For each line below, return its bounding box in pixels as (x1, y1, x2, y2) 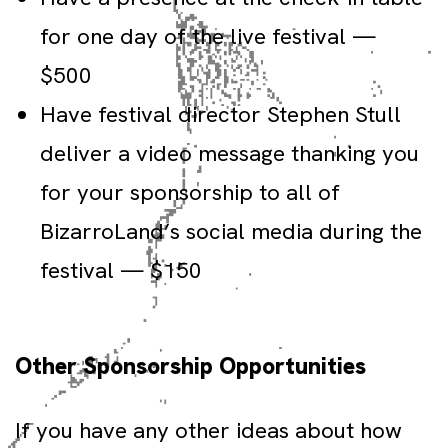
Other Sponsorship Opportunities (15, 351, 366, 381)
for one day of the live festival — (40, 21, 376, 51)
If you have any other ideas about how (15, 415, 402, 445)
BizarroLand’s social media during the (40, 216, 422, 246)
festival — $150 (40, 255, 202, 285)
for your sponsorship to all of (40, 177, 340, 207)
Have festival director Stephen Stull (40, 99, 401, 129)
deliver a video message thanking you (40, 138, 419, 168)
